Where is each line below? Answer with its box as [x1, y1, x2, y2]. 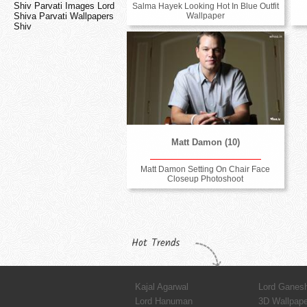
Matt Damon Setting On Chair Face [140, 164, 271, 174]
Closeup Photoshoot [167, 173, 244, 184]
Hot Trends [132, 234, 180, 251]
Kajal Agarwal [135, 281, 188, 292]
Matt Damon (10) [171, 136, 240, 147]
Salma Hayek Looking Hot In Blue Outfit [132, 1, 279, 12]
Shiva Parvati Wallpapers [14, 11, 114, 22]
